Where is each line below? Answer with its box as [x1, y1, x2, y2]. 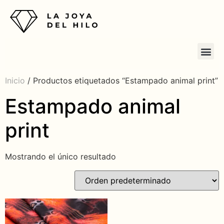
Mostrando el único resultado [5, 151, 116, 162]
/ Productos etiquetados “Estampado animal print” [25, 75, 218, 86]
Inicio [5, 75, 25, 86]
